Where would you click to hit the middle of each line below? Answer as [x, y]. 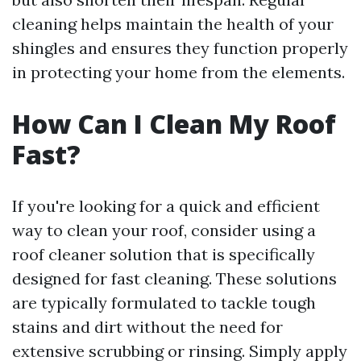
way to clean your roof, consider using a [164, 230]
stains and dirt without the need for [147, 327]
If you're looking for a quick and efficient [166, 206]
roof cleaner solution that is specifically [164, 254]
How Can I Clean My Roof [174, 124]
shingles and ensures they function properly [180, 48]
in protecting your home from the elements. [178, 72]
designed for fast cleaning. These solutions [174, 278]
